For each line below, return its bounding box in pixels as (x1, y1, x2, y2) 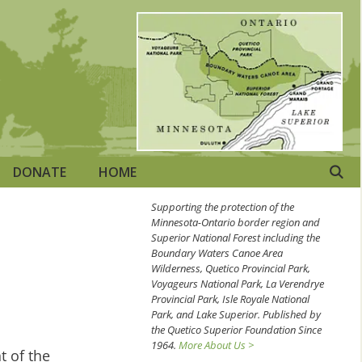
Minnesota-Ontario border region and (151, 214, 320, 229)
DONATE (13, 162, 67, 181)
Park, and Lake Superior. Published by (151, 306, 321, 322)
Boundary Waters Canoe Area (151, 245, 283, 260)
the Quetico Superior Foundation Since (151, 322, 322, 337)
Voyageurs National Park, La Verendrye (151, 276, 324, 291)
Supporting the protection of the (151, 199, 294, 214)
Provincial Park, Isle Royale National (151, 291, 309, 306)
